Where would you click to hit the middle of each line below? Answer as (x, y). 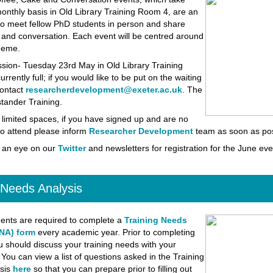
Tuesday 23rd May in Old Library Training (103, 65)
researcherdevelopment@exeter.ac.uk (104, 90)
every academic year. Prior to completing (115, 232)
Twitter (72, 148)
